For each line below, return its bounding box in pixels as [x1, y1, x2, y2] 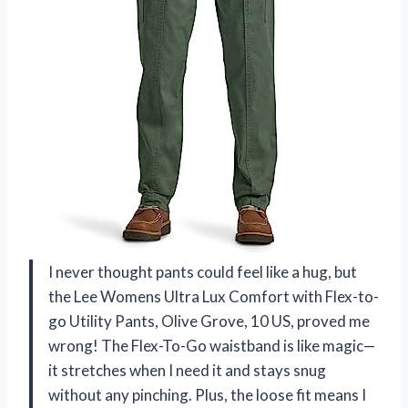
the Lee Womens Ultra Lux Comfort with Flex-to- [48, 287, 379, 307]
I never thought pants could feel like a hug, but [48, 262, 357, 282]
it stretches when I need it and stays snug [48, 361, 326, 381]
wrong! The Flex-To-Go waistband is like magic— [48, 336, 375, 356]
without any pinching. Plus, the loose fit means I [48, 385, 366, 405]
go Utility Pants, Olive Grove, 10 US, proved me [48, 311, 370, 331]
